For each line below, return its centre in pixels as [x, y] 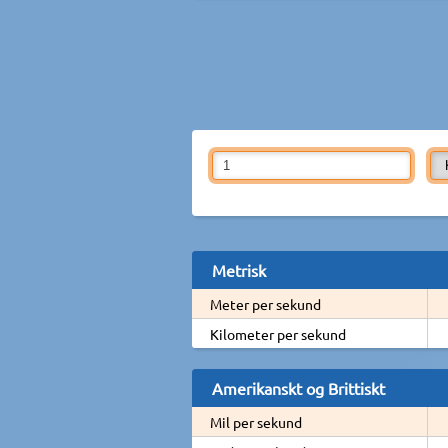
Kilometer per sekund [278, 333]
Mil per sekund [256, 421]
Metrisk [239, 269]
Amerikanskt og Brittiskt [298, 387]
